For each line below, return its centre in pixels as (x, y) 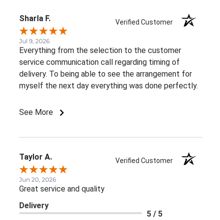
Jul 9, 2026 (34, 41)
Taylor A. (36, 157)
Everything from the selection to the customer (100, 50)
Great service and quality (62, 189)
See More (37, 112)
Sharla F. (35, 18)
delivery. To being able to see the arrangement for (106, 74)
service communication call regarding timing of (99, 62)
